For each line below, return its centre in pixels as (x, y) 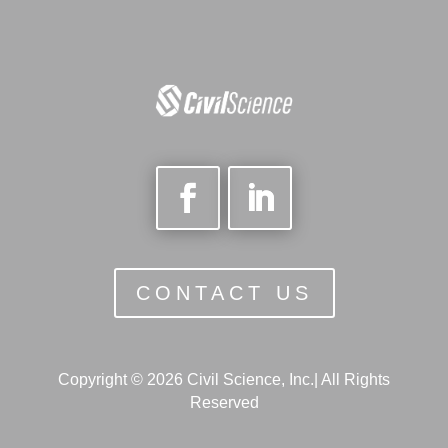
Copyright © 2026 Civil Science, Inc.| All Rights (224, 379)
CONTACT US (224, 292)
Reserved (224, 402)
